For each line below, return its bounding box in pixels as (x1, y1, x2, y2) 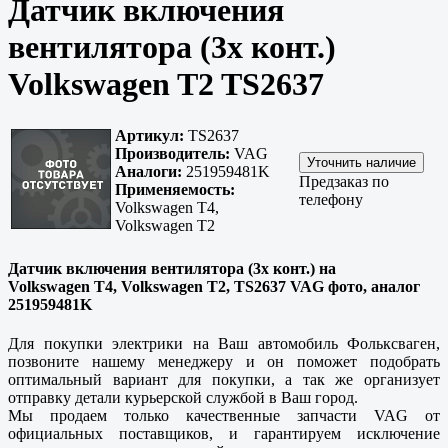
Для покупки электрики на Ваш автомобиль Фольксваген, (8, 334, 440, 352)
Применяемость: (115, 181, 235, 199)
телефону (299, 191, 363, 209)
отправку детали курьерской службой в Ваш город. (8, 388, 358, 406)
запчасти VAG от (280, 406, 440, 424)
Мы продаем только (8, 406, 186, 424)
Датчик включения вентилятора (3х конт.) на (8, 259, 336, 277)
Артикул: (115, 127, 184, 145)
